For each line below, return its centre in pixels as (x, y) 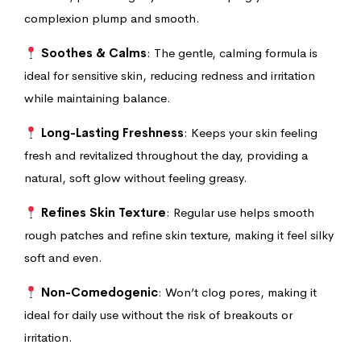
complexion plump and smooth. (112, 19)
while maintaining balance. (98, 98)
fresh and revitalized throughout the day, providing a (166, 156)
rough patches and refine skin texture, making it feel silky (179, 235)
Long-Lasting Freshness (113, 133)
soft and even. (63, 258)
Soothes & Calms (94, 53)
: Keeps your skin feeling (251, 133)
